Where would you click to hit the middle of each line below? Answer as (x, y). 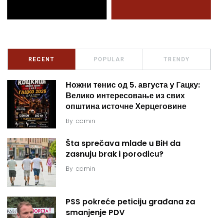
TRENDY (177, 60)
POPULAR (109, 60)
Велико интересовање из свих (125, 96)
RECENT (41, 60)
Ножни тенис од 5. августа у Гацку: (133, 85)
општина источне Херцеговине (126, 107)
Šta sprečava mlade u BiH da (123, 144)
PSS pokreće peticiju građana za (130, 202)
